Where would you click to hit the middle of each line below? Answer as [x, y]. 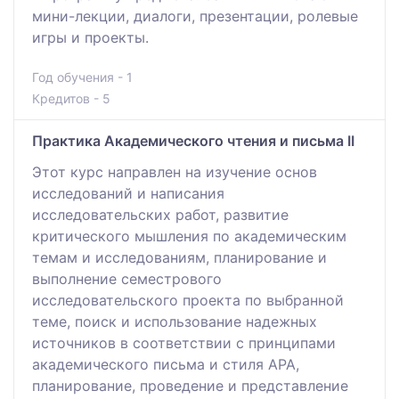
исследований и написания [128, 193]
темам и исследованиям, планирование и [179, 257]
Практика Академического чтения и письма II [193, 140]
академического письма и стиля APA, [166, 364]
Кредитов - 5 [71, 98]
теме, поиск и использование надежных [175, 321]
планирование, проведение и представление [190, 385]
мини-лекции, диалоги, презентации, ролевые [195, 16]
